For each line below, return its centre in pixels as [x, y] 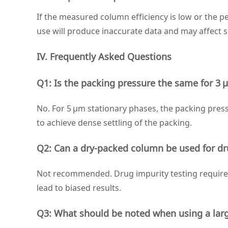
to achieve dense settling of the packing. [114, 123]
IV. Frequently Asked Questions [104, 56]
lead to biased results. [79, 188]
